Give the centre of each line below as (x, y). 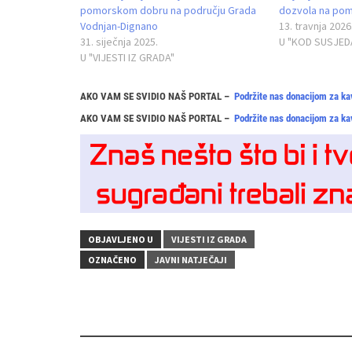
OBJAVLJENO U (121, 239)
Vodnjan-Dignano (119, 26)
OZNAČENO (112, 259)
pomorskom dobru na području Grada (168, 11)
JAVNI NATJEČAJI (191, 259)
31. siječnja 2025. (119, 42)
